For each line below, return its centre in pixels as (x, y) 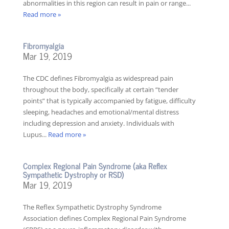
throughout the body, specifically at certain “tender (100, 90)
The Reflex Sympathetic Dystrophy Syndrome (92, 207)
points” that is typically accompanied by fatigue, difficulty (109, 101)
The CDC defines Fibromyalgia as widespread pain (98, 78)
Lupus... (35, 135)
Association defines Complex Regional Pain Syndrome (104, 219)
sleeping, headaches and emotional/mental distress (101, 112)
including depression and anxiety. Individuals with (98, 123)
